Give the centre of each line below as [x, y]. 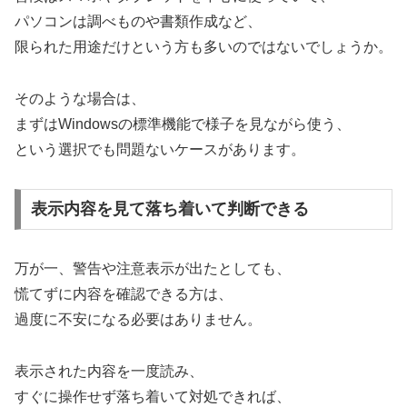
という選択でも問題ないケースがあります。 [160, 149]
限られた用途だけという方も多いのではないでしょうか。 [203, 47]
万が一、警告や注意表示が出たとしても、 [153, 269]
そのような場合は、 [80, 98]
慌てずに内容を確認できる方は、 [124, 294]
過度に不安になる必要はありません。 [138, 320]
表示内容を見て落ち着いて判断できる [169, 209]
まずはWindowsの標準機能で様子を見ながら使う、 [183, 124]
